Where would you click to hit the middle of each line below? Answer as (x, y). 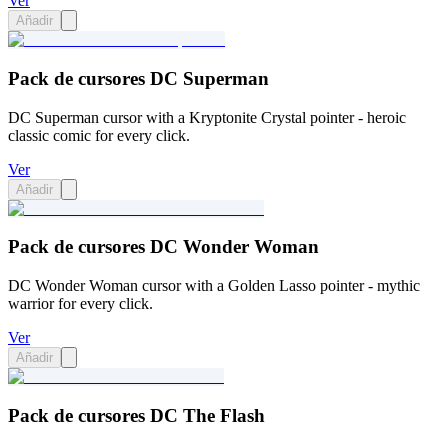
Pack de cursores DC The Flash (136, 415)
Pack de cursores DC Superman (138, 78)
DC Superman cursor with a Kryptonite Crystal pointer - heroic (207, 117)
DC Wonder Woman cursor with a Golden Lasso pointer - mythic (214, 286)
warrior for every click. (80, 304)
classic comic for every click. (99, 135)
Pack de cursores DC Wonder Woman (163, 247)
